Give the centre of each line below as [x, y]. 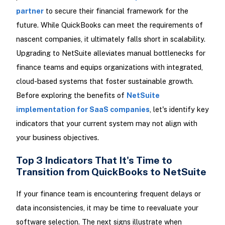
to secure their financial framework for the [116, 11]
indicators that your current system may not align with [106, 124]
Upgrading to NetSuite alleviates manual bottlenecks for [110, 53]
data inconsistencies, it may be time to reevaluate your [107, 208]
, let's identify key [179, 109]
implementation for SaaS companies [83, 109]
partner [30, 11]
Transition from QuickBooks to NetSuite [111, 172]
